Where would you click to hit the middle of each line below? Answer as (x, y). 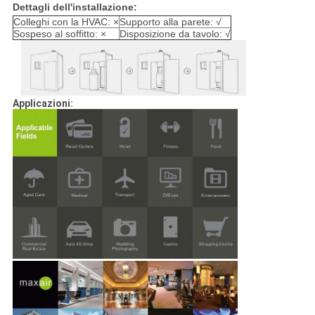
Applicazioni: (43, 104)
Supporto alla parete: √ (170, 21)
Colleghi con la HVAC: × (66, 21)
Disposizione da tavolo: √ (175, 33)
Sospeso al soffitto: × (59, 33)
